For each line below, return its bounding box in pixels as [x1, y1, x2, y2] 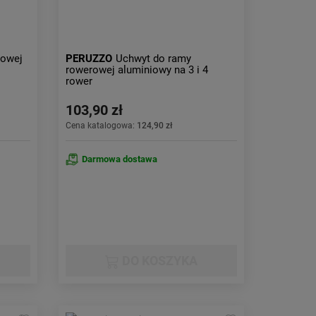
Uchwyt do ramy [116, 52, 192, 65]
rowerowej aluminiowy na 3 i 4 [66, 63, 209, 76]
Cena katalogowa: [66, 121, 138, 130]
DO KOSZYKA [119, 253, 198, 268]
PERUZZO [66, 52, 113, 65]
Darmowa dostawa [82, 154, 158, 164]
